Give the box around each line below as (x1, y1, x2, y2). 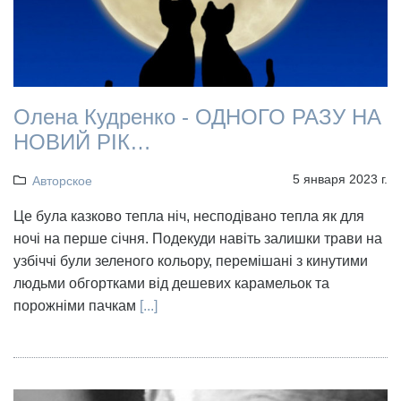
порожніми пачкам (13, 298, 140, 314)
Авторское (31, 174, 92, 189)
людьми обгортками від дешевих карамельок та (13, 276, 329, 292)
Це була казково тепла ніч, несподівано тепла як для (13, 209, 364, 225)
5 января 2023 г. (293, 172, 388, 187)
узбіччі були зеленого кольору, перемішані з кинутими (13, 253, 368, 269)
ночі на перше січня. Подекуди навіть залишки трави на (13, 231, 382, 247)
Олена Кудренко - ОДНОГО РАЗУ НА (13, 105, 381, 130)
